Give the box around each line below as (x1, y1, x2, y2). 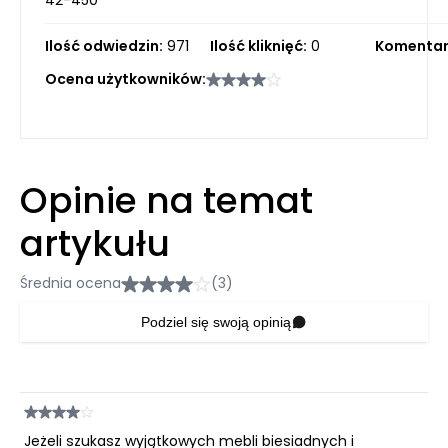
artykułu (20, 218, 170, 270)
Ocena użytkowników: (45, 69, 206, 90)
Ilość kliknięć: (210, 36, 307, 57)
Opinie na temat (20, 175, 313, 227)
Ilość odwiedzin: (45, 36, 163, 57)
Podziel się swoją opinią (141, 314, 291, 331)
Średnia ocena (20, 273, 121, 294)
